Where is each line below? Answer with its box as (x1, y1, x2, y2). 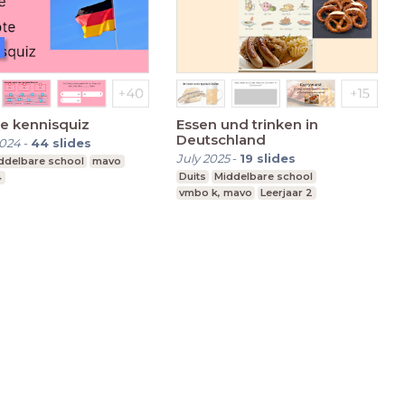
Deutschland (175, 130, 266, 148)
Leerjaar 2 (260, 185, 314, 199)
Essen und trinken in (175, 115, 318, 133)
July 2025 (175, 150, 230, 165)
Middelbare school (214, 169, 314, 183)
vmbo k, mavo (178, 185, 252, 199)
